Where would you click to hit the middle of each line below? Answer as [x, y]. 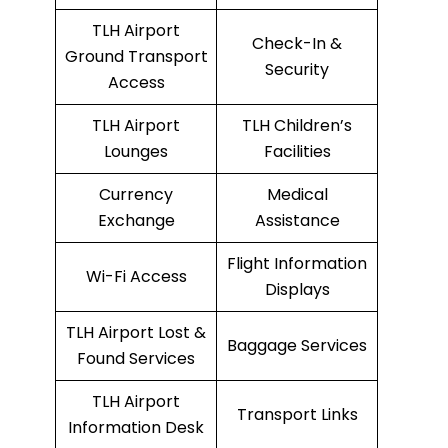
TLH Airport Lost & [136, 333]
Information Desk [136, 428]
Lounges [136, 152]
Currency [136, 195]
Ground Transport [136, 57]
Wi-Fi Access [136, 277]
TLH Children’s [297, 126]
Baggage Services [297, 346]
